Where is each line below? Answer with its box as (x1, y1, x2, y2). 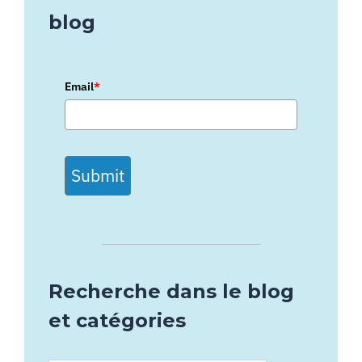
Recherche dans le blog (48, 280, 294, 304)
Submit (71, 164, 124, 187)
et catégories (48, 309, 186, 333)
